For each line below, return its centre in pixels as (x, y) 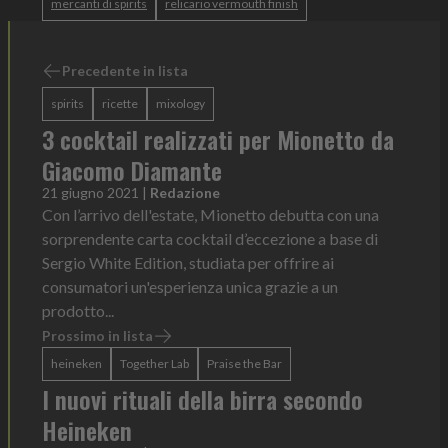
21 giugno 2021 (90, 193)
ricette (120, 104)
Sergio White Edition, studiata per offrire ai (188, 263)
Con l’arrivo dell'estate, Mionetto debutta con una (210, 215)
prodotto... (78, 311)
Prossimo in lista (97, 336)
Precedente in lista (125, 71)
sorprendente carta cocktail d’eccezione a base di (210, 239)
